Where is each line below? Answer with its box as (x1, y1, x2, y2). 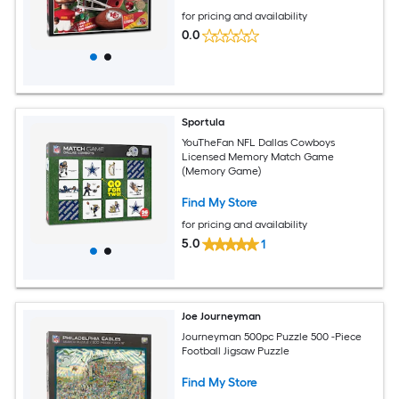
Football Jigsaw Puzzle (182, 344, 290, 357)
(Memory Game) (182, 164, 263, 177)
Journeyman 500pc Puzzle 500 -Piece (182, 330, 362, 343)
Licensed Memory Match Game (182, 150, 335, 163)
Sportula (182, 116, 225, 128)
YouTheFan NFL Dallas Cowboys (182, 135, 336, 149)
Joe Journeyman (182, 310, 262, 322)
